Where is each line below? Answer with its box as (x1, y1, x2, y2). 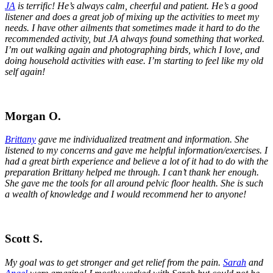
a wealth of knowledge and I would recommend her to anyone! (5, 189, 246, 200)
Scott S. (5, 232, 43, 246)
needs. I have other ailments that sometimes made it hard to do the (5, 22, 260, 33)
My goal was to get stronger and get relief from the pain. (5, 257, 223, 268)
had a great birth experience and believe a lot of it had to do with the (5, 156, 268, 167)
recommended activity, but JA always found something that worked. (5, 33, 264, 44)
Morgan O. (5, 109, 61, 122)
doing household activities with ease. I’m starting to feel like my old (5, 55, 263, 66)
